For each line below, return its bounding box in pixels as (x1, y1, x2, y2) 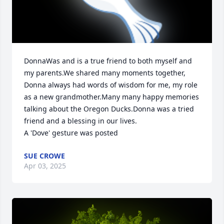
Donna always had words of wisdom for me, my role (24, 80, 197, 90)
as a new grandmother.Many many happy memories (24, 92, 199, 102)
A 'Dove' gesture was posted (24, 128, 118, 138)
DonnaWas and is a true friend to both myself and (24, 56, 192, 66)
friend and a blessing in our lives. (24, 116, 137, 126)
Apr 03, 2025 (24, 161, 66, 171)
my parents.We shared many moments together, (24, 68, 185, 78)
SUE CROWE (24, 151, 65, 161)
